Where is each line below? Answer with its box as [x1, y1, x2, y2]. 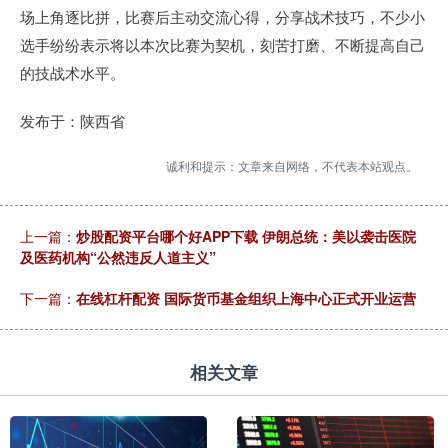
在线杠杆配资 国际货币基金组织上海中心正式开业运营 [76, 288, 416, 309]
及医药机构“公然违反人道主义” [20, 247, 216, 268]
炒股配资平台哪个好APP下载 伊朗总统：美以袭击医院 [76, 226, 416, 247]
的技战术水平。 [20, 62, 125, 84]
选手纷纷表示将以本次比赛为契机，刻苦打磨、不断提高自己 [20, 34, 425, 56]
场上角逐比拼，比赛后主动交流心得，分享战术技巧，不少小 [20, 6, 425, 28]
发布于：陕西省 [20, 110, 125, 132]
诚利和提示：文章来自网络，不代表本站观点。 [166, 157, 418, 175]
